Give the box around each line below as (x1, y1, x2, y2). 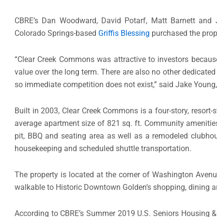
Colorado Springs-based (15, 28, 98, 38)
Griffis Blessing (98, 28, 150, 38)
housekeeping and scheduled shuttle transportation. (15, 143, 191, 153)
